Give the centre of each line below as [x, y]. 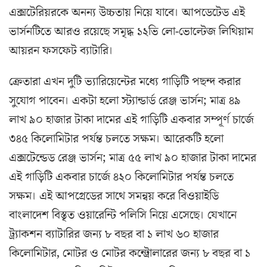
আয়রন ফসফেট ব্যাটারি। [61, 51]
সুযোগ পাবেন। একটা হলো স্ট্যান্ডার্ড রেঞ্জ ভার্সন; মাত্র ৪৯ [125, 101]
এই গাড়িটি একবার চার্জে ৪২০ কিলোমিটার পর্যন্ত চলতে [121, 177]
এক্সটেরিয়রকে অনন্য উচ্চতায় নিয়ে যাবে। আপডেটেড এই [127, 13]
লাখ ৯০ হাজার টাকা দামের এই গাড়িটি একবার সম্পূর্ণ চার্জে [131, 120]
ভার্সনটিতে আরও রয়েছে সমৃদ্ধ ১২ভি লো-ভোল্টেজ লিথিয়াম [131, 32]
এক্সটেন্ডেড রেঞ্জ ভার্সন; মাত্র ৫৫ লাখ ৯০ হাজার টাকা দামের [133, 158]
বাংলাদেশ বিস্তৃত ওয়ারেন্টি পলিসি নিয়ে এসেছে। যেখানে [123, 215]
